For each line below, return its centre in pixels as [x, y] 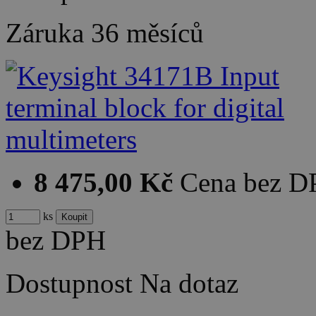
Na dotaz [189, 284]
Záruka [48, 33]
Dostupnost [69, 284]
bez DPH [56, 241]
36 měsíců [147, 33]
